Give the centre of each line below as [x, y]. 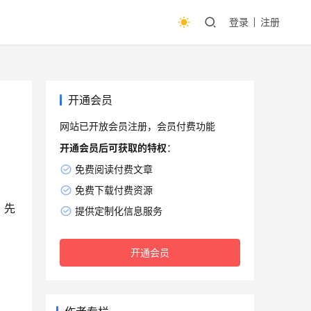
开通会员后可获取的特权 [113, 148]
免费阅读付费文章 [114, 169]
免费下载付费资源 [114, 190]
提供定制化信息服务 [118, 211]
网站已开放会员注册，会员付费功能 [137, 126]
